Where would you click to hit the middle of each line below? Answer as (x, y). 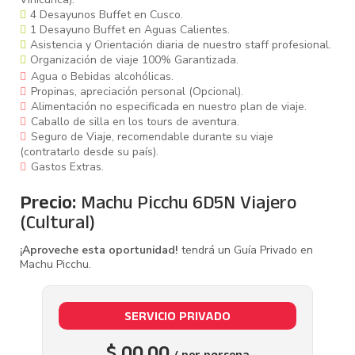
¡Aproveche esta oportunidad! (101, 250)
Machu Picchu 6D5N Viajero (189, 206)
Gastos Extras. (67, 167)
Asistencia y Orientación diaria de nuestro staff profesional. (181, 45)
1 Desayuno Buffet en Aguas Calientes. (130, 30)
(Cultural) (57, 225)
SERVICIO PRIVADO (177, 318)
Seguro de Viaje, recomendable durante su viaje (152, 137)
